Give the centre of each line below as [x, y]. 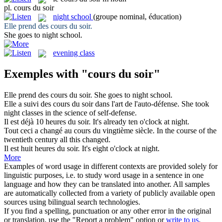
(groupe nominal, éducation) [137, 17]
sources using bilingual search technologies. [72, 202]
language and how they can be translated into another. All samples [107, 184]
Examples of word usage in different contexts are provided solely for [111, 166]
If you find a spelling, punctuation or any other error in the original [108, 211]
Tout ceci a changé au [39, 130]
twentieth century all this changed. [57, 139]
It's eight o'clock [108, 148]
